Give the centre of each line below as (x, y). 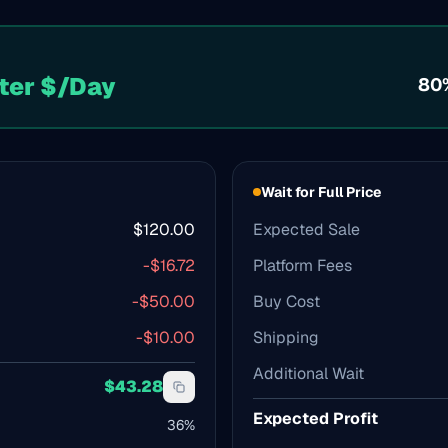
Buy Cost (286, 301)
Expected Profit (315, 418)
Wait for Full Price (321, 192)
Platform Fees (302, 265)
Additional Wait (308, 373)
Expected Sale (306, 229)
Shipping (286, 337)
